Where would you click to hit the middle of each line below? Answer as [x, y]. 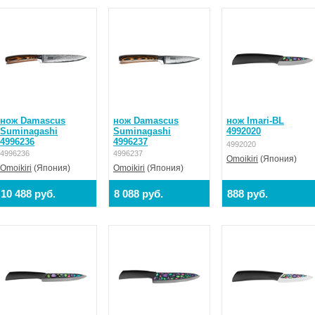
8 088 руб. [139, 193]
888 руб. [247, 193]
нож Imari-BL [255, 120]
